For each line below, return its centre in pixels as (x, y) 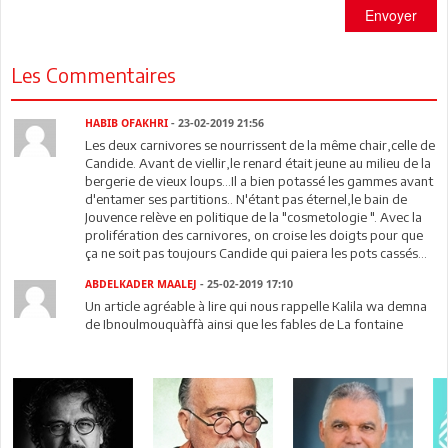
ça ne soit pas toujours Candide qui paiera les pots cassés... (256, 252)
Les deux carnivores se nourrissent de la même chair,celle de (260, 144)
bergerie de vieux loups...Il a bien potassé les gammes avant (259, 180)
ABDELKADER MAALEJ (141, 284)
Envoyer (391, 14)
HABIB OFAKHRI (127, 123)
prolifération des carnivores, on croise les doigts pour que (254, 234)
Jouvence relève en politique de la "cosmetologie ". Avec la (254, 216)
